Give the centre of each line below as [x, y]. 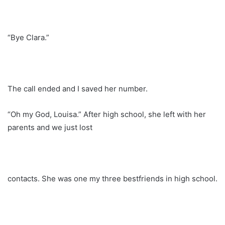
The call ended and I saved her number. [78, 88]
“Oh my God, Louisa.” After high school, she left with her [107, 114]
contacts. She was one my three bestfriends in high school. [113, 178]
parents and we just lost [50, 127]
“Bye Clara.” [28, 37]
